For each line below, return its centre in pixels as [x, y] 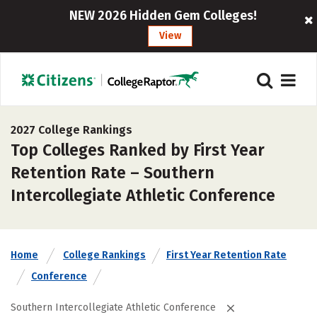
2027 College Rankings [71, 130]
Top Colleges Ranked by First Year [138, 150]
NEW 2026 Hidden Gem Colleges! [163, 16]
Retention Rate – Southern [113, 173]
